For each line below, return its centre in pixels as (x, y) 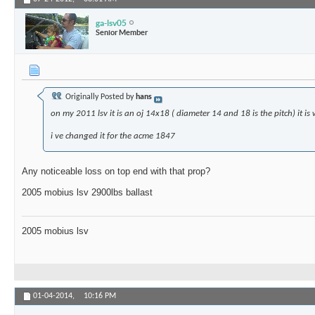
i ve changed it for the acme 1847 (113, 136)
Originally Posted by (99, 97)
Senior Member (122, 32)
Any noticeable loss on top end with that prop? (116, 172)
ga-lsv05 (111, 22)
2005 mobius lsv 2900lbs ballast (87, 193)
